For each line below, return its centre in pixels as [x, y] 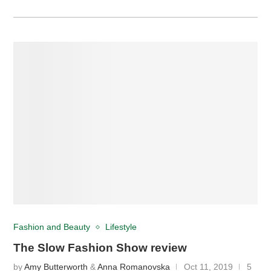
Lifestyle [121, 227]
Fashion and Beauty [52, 227]
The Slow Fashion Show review [100, 247]
